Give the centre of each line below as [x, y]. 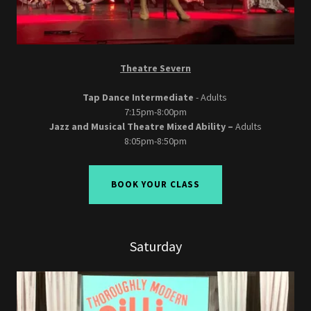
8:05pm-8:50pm [155, 141]
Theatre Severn [155, 68]
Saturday [155, 246]
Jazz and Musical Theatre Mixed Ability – [140, 126]
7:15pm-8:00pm [155, 111]
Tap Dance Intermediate [138, 97]
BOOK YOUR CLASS [155, 185]
